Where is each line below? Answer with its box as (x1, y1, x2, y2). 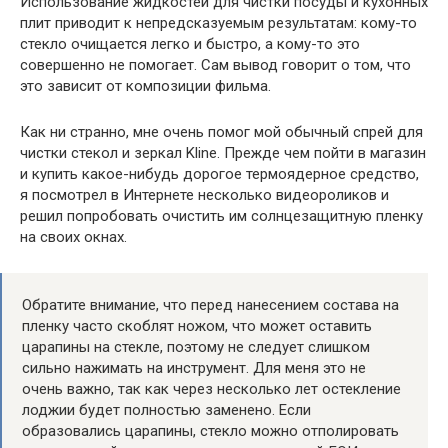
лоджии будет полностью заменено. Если (22, 400, 311, 419)
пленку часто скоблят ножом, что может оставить (22, 316, 372, 335)
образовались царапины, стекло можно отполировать (22, 421, 399, 440)
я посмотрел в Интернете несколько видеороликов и (20, 185, 389, 204)
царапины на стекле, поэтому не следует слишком (22, 337, 370, 356)
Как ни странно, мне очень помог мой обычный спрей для (20, 122, 423, 141)
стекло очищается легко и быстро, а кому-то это (20, 34, 360, 53)
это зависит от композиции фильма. (20, 76, 271, 95)
